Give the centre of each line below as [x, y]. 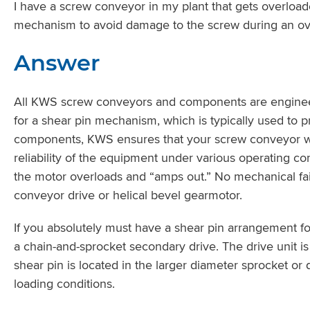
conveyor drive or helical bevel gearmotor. [128, 195]
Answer [57, 63]
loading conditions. [64, 283]
